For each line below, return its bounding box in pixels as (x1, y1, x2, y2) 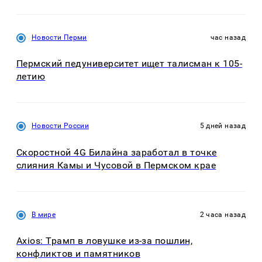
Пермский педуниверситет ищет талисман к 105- (16, 58, 243, 70)
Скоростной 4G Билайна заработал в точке (16, 146, 217, 158)
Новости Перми (32, 33, 87, 42)
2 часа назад (199, 210, 246, 219)
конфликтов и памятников (16, 248, 141, 260)
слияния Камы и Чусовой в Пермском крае (16, 159, 216, 171)
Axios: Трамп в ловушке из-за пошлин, (16, 235, 193, 247)
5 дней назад (199, 122, 246, 130)
